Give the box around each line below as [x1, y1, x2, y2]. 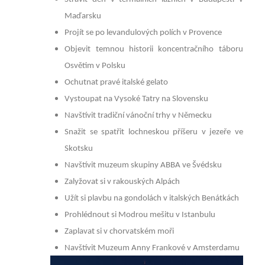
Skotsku [64, 144, 93, 154]
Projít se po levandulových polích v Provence [64, 28, 222, 38]
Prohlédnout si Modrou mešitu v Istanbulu [64, 211, 216, 220]
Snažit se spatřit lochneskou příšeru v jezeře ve [64, 128, 243, 137]
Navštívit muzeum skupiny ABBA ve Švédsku [64, 161, 222, 170]
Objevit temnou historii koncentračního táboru [64, 45, 243, 54]
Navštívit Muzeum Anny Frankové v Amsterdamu [64, 244, 240, 253]
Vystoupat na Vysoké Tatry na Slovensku [64, 95, 209, 104]
